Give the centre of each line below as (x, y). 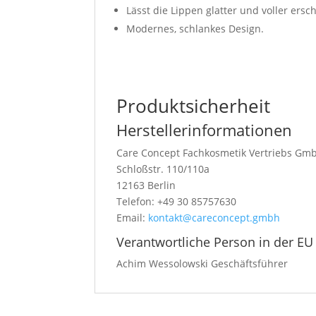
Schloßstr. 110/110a (163, 169)
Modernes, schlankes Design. (195, 29)
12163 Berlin (146, 185)
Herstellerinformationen (205, 130)
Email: (133, 218)
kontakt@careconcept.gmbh (214, 218)
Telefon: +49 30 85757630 (177, 201)
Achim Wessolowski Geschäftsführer (202, 263)
